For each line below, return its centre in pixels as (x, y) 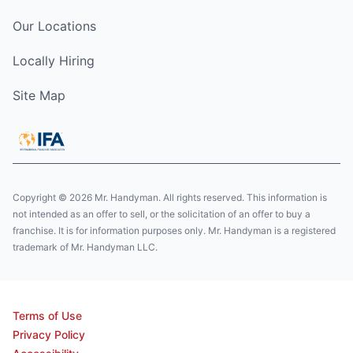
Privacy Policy (49, 335)
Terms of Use (47, 316)
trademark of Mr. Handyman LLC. (85, 247)
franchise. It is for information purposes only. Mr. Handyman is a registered (174, 231)
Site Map (39, 96)
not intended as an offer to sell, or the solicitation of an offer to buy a (162, 214)
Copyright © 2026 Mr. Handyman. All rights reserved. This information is (170, 198)
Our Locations (54, 26)
